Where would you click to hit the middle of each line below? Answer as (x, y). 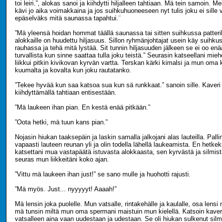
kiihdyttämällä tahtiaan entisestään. (66, 92)
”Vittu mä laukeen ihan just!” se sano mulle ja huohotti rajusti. (103, 174)
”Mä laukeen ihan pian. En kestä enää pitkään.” (83, 107)
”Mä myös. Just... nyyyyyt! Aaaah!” (66, 189)
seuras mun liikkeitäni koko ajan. (62, 159)
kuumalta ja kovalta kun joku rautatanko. (73, 70)
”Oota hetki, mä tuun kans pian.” (61, 122)
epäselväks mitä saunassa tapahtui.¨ (68, 18)
